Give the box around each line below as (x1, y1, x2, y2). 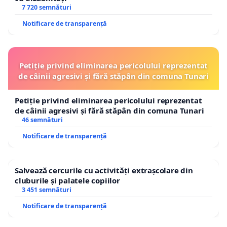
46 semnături (21, 115, 63, 124)
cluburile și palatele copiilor (15, 175, 120, 185)
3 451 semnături (21, 185, 71, 194)
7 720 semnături (21, 3, 71, 12)
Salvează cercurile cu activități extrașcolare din (15, 165, 193, 175)
